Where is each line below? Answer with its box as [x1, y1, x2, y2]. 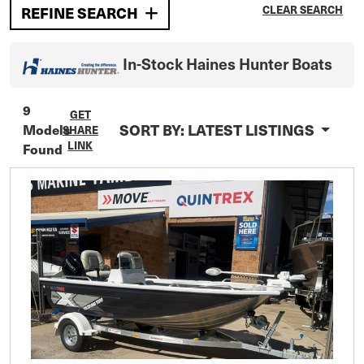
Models [23, 119, 71, 139]
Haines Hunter [186, 53, 288, 74]
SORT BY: [119, 119, 188, 141]
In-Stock [123, 53, 186, 74]
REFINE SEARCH [21, 2, 138, 23]
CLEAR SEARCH [262, 2, 343, 17]
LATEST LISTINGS [187, 119, 314, 141]
